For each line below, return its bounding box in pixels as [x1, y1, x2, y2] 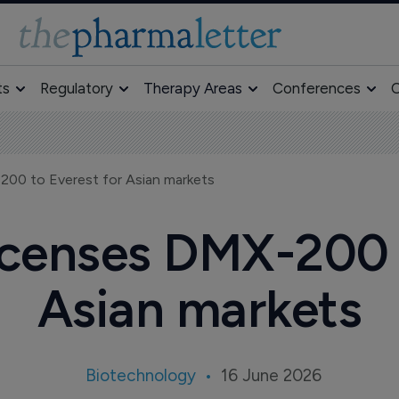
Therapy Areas [142, 79, 242, 97]
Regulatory [39, 79, 113, 97]
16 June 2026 [221, 365, 322, 386]
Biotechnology [85, 365, 197, 386]
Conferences [272, 79, 361, 97]
